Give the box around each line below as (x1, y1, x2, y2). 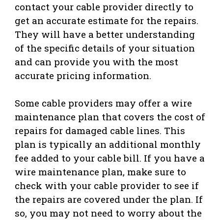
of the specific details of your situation (15, 41, 195, 54)
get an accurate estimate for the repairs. (15, 14, 198, 27)
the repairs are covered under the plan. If (15, 193, 203, 206)
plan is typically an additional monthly (15, 138, 201, 151)
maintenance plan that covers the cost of (15, 110, 205, 123)
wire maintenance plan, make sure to (15, 165, 186, 178)
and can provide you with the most (15, 55, 178, 68)
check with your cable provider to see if (15, 179, 199, 192)
